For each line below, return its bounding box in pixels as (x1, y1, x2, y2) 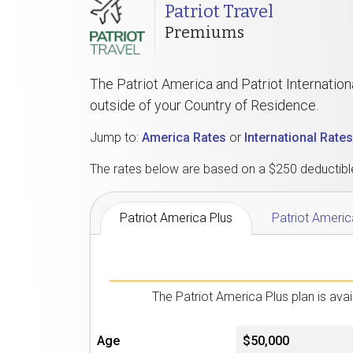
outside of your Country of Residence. (90, 97, 318, 114)
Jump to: (90, 130, 142, 146)
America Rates (142, 130, 226, 146)
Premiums (165, 23, 244, 42)
